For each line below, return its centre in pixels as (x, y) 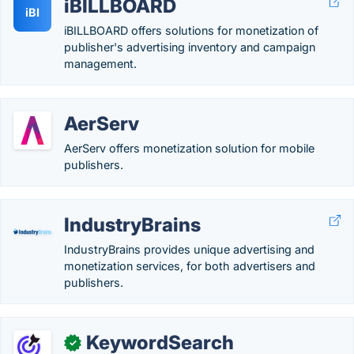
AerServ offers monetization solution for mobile (189, 148)
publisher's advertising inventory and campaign (190, 47)
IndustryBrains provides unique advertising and (189, 249)
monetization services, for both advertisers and (190, 266)
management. (100, 64)
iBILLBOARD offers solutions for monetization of (191, 30)
